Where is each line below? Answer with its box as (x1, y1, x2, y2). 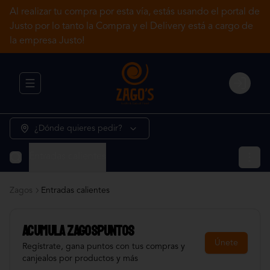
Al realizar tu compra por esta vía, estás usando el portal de (10, 7, 260, 17)
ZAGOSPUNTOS (67, 222, 134, 240)
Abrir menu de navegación (29, 84, 131, 93)
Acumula (22, 222, 67, 240)
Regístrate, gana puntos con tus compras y (22, 242, 185, 251)
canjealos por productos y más (22, 254, 138, 263)
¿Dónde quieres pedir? (34, 124, 122, 133)
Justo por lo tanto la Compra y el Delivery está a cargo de (10, 22, 253, 31)
